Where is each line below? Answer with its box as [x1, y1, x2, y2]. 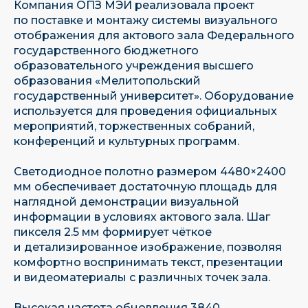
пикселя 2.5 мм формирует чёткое [14, 225, 212, 239]
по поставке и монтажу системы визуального [14, 14, 278, 27]
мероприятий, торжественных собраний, [14, 120, 254, 133]
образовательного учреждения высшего [14, 59, 254, 72]
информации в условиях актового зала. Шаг [14, 210, 270, 223]
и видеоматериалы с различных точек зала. [14, 271, 270, 284]
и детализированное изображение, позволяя [14, 241, 282, 254]
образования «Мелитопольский [14, 74, 201, 87]
